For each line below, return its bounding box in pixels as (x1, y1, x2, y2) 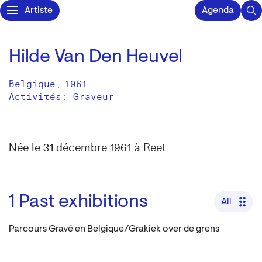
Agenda (202, 6, 234, 15)
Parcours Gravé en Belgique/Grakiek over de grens (9, 225, 219, 234)
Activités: (9, 91, 73, 103)
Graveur (73, 91, 114, 103)
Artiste (25, 6, 53, 15)
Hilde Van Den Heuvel (9, 48, 182, 67)
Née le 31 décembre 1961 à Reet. (9, 141, 168, 155)
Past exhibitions (18, 193, 148, 212)
